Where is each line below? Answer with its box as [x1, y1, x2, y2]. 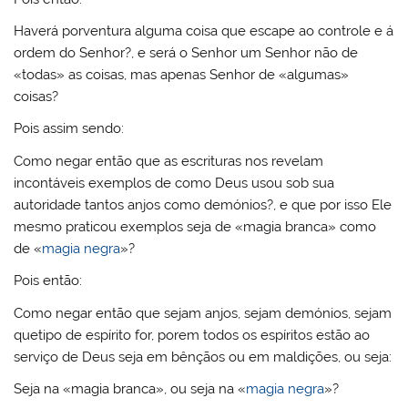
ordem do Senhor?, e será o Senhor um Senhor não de [14, 45, 359, 62]
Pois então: [14, 272, 83, 290]
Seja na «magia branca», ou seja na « [14, 381, 247, 398]
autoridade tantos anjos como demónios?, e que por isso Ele [14, 196, 393, 213]
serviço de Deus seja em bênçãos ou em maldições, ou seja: [14, 348, 393, 365]
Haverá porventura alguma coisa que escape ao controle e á [14, 23, 394, 40]
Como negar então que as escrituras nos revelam [14, 152, 324, 169]
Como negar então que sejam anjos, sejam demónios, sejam [14, 304, 393, 321]
